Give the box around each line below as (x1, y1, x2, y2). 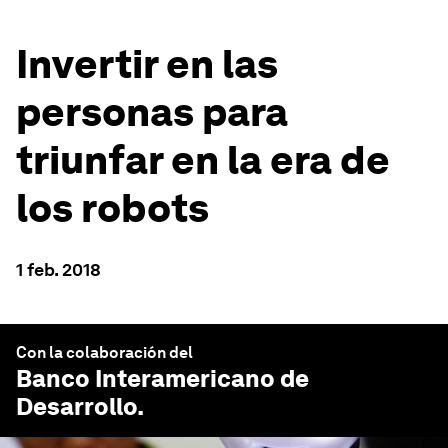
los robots (16, 184, 209, 232)
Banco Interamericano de (16, 364, 309, 393)
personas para (16, 88, 288, 136)
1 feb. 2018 (16, 259, 101, 280)
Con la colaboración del (16, 343, 193, 362)
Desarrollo (16, 392, 137, 421)
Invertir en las (16, 40, 278, 88)
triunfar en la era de (16, 136, 390, 184)
